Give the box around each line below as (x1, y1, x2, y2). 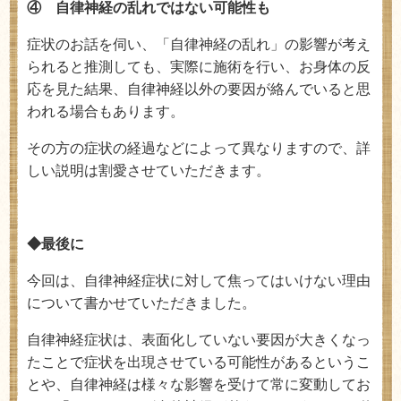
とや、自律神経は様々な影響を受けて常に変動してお (27, 377, 371, 392)
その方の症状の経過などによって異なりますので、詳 (27, 141, 371, 156)
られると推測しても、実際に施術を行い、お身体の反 (27, 59, 371, 74)
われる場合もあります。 (27, 104, 184, 119)
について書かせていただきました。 (27, 295, 256, 311)
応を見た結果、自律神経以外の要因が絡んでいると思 (27, 81, 371, 97)
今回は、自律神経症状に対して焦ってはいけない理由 (27, 273, 371, 288)
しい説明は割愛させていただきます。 (27, 163, 270, 178)
